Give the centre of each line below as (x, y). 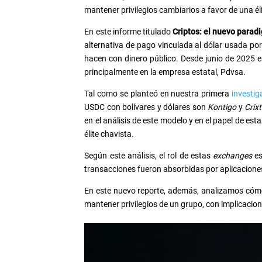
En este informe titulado (128, 32)
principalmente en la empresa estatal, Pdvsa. (165, 72)
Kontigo (222, 107)
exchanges (233, 156)
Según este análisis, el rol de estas (149, 156)
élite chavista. (109, 134)
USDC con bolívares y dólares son (146, 107)
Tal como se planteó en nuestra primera (158, 94)
